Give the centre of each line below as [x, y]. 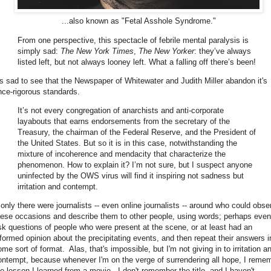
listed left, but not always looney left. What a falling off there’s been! [137, 62]
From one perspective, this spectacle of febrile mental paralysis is [133, 40]
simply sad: [39, 51]
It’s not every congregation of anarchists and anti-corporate [121, 110]
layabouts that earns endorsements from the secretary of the [124, 121]
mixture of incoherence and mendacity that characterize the [122, 154]
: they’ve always [223, 51]
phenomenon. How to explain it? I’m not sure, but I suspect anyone [135, 165]
